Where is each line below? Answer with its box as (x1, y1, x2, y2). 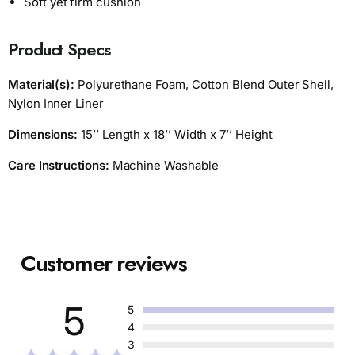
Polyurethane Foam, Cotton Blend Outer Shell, (78, 77, 334, 93)
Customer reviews (21, 247, 187, 281)
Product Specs (8, 37, 110, 63)
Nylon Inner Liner (8, 96, 104, 112)
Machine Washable (109, 158, 219, 174)
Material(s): (8, 77, 78, 93)
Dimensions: (8, 127, 82, 143)
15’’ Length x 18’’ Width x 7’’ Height (81, 127, 273, 143)
